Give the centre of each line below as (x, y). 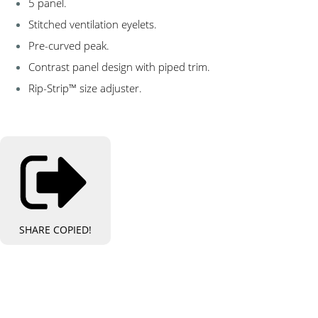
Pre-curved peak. (69, 46)
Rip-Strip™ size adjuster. (85, 88)
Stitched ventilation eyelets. (93, 24)
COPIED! (72, 229)
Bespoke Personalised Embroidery (159, 293)
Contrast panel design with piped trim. (119, 67)
